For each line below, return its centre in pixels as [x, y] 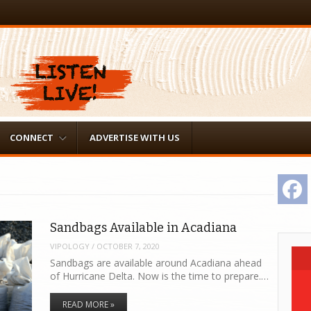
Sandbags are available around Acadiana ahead [156, 263]
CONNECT [31, 137]
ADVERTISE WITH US [134, 137]
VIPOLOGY [70, 246]
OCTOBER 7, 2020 [128, 246]
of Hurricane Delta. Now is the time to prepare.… [160, 276]
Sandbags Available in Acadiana [144, 228]
